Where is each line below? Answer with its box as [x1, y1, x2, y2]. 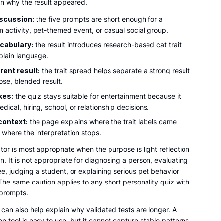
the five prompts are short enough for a [34, 15, 163, 23]
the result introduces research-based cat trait [33, 40, 182, 49]
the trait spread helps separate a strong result [40, 66, 190, 74]
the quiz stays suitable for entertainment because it [13, 92, 181, 100]
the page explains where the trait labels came [28, 117, 177, 126]
